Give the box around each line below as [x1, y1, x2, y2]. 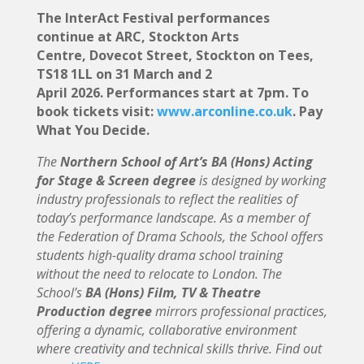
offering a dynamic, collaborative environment [36, 320, 297, 339]
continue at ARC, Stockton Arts [36, 27, 239, 45]
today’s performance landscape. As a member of [36, 208, 310, 227]
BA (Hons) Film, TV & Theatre [84, 283, 261, 301]
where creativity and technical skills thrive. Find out [36, 339, 322, 357]
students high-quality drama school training [36, 245, 283, 264]
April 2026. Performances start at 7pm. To [36, 83, 309, 102]
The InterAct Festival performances [36, 8, 270, 27]
